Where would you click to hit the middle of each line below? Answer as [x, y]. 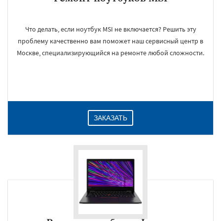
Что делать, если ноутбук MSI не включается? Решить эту [110, 29]
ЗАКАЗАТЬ [110, 118]
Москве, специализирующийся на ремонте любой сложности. [110, 53]
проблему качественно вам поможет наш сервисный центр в [110, 41]
